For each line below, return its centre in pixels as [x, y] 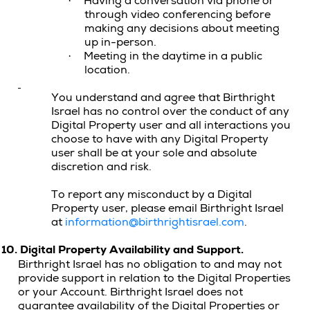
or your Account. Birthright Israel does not [130, 292]
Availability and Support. [176, 250]
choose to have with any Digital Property [160, 139]
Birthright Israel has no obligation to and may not [150, 264]
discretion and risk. [101, 167]
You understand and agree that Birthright [163, 98]
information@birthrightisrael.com [155, 222]
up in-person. [120, 42]
